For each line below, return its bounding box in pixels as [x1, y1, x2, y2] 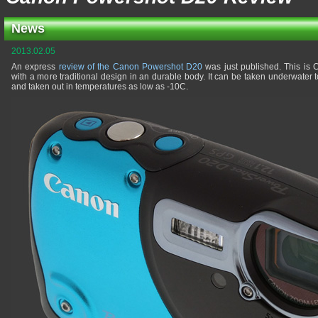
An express [11, 62, 59, 72]
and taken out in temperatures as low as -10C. [11, 82, 188, 92]
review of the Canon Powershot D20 [58, 62, 203, 72]
